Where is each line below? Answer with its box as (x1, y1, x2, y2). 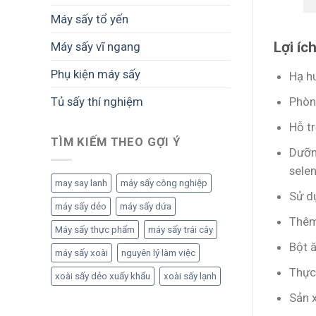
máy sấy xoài (55, 248, 108, 258)
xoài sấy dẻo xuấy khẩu (55, 271, 150, 281)
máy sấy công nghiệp (121, 178, 207, 188)
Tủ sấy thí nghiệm (51, 94, 143, 109)
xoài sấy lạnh (164, 271, 217, 281)
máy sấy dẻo (55, 201, 107, 212)
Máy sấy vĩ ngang (51, 39, 140, 54)
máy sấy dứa (120, 201, 171, 212)
